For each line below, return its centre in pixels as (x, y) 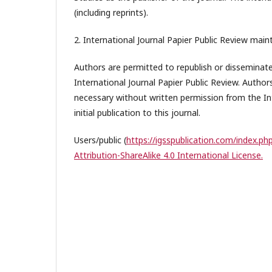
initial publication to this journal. (137, 113)
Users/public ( (100, 140)
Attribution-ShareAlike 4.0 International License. (168, 155)
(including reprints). (111, 12)
